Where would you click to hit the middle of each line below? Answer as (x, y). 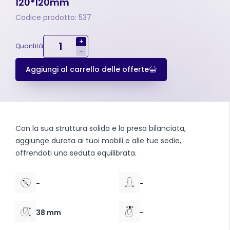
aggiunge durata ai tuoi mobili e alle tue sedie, (98, 140)
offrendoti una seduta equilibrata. (76, 153)
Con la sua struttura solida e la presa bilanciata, (101, 128)
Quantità (29, 46)
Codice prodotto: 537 (53, 17)
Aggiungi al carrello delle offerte (87, 69)
